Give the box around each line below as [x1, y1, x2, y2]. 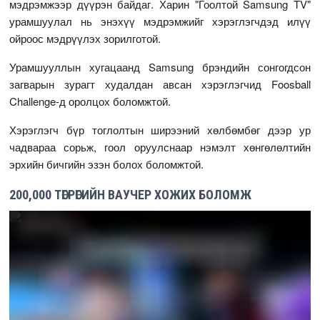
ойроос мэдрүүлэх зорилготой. [9, 31, 161, 46]
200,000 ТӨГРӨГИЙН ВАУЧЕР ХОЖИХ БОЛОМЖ [9, 187, 252, 203]
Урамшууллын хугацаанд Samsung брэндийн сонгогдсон [9, 59, 311, 75]
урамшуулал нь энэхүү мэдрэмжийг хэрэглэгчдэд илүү [9, 14, 311, 29]
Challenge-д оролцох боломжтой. [9, 94, 171, 109]
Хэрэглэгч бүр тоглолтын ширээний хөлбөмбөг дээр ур [9, 122, 311, 138]
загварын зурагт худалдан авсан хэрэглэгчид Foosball [9, 76, 311, 92]
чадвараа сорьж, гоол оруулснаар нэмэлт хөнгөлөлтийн [9, 139, 311, 155]
